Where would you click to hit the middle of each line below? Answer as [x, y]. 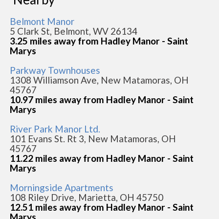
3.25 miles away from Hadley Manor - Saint [99, 41]
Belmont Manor [42, 21]
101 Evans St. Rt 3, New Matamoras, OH [93, 139]
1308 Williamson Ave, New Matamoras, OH [99, 80]
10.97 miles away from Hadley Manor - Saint [102, 99]
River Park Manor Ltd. [55, 129]
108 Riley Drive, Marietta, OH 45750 [87, 197]
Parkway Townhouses [55, 70]
